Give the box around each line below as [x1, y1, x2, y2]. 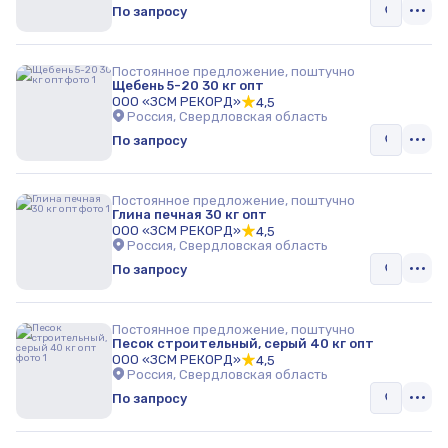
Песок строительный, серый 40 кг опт [112, 336, 374, 351]
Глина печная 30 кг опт [112, 207, 267, 222]
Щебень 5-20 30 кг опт [112, 78, 264, 93]
